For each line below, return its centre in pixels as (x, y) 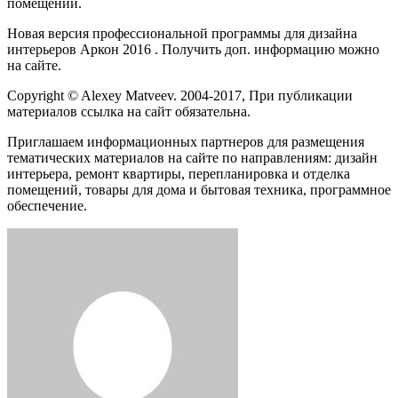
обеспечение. (47, 205)
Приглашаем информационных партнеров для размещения (186, 141)
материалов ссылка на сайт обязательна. (129, 111)
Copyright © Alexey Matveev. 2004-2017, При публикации (180, 95)
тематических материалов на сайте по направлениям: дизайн (192, 157)
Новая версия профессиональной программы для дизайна (182, 33)
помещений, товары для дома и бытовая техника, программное (199, 189)
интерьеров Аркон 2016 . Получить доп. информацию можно (193, 49)
